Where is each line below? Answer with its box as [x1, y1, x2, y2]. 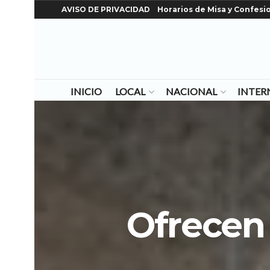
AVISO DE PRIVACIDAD [61, 5, 150, 14]
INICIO [70, 86, 102, 97]
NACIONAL [165, 86, 217, 97]
